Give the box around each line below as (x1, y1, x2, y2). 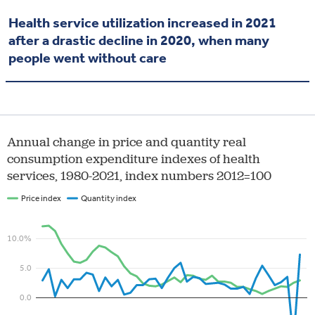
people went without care (8, 49, 167, 67)
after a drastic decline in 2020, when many (8, 32, 269, 49)
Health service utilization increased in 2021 (8, 14, 276, 32)
